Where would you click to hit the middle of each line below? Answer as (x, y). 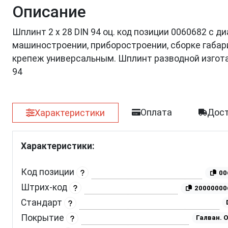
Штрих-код (45, 188)
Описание (49, 12)
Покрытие (44, 218)
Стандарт (42, 203)
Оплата (156, 112)
